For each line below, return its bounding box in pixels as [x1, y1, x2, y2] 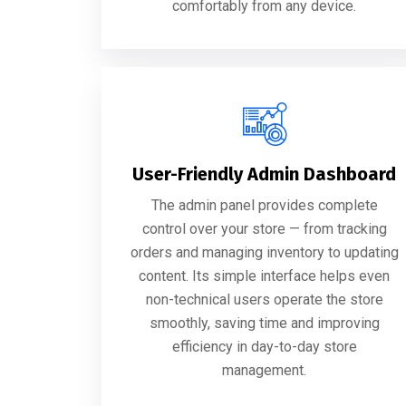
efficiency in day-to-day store [171, 337, 357, 355]
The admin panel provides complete [150, 196, 378, 214]
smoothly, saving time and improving [149, 314, 380, 332]
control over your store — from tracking [141, 219, 387, 237]
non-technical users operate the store [145, 290, 383, 308]
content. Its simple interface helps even [139, 266, 391, 285]
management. [222, 361, 307, 379]
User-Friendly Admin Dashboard [132, 162, 397, 185]
